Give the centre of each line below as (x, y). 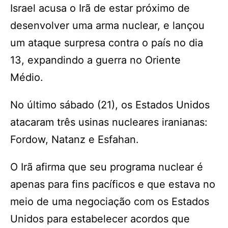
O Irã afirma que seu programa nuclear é (107, 167)
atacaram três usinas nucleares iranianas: (109, 122)
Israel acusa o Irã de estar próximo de (100, 8)
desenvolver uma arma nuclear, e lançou (107, 25)
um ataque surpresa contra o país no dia (107, 43)
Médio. (27, 77)
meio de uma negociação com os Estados (110, 202)
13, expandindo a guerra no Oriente (95, 60)
